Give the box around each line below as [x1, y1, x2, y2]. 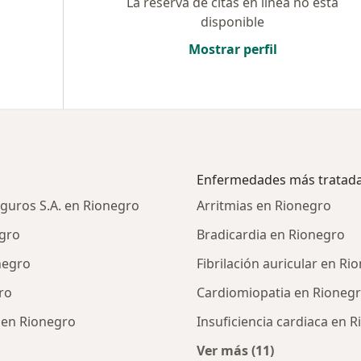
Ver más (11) [197, 342, 274, 359]
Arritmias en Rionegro [197, 197, 331, 214]
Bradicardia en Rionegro [197, 226, 345, 243]
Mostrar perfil [188, 40, 277, 58]
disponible [201, 13, 264, 31]
